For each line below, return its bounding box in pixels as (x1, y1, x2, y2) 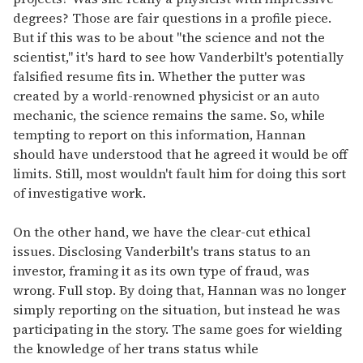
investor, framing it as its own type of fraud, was (13, 261, 310, 280)
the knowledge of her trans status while (13, 339, 258, 357)
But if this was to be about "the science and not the (13, 28, 325, 46)
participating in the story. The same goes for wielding (13, 319, 342, 338)
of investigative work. (13, 183, 146, 202)
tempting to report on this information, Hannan (13, 125, 305, 143)
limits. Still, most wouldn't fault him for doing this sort (13, 164, 346, 182)
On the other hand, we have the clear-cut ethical (13, 222, 310, 241)
